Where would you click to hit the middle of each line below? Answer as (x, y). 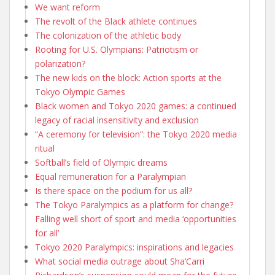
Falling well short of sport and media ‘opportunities (136, 219)
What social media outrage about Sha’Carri (120, 261)
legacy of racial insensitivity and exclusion (117, 120)
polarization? (60, 63)
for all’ (47, 233)
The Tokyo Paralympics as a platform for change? (134, 204)
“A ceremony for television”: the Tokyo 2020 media (136, 134)
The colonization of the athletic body (108, 35)
